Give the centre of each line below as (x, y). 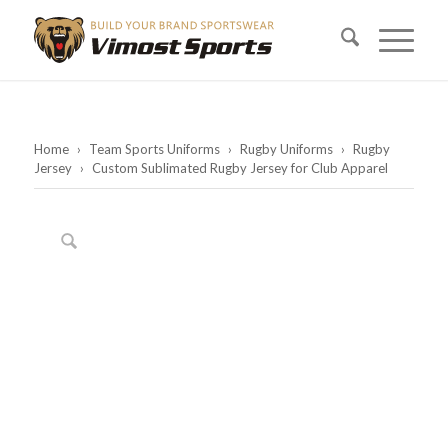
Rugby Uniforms (286, 149)
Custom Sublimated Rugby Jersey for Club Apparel (238, 168)
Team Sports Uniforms (154, 149)
